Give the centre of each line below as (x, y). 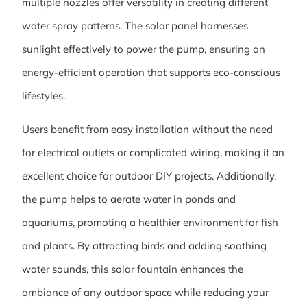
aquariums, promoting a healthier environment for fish (150, 222)
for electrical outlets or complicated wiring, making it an (153, 152)
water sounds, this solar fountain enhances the (133, 269)
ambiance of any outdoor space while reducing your (145, 292)
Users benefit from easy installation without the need (147, 129)
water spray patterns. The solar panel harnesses (135, 26)
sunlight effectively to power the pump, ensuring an (144, 49)
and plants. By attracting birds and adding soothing (144, 245)
